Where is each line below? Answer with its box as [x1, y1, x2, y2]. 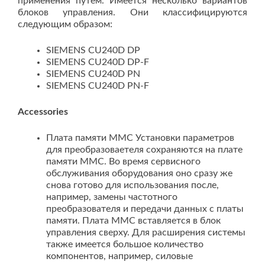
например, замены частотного [46, 192, 177, 202]
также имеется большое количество [46, 240, 203, 249]
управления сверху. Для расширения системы [46, 228, 245, 237]
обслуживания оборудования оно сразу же [46, 169, 232, 178]
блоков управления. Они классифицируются [18, 8, 247, 17]
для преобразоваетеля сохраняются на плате [46, 145, 243, 154]
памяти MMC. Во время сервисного [46, 157, 201, 166]
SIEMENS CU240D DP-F [46, 57, 149, 67]
